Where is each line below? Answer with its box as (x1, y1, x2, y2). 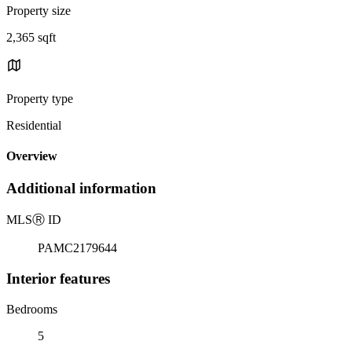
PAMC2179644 (38, 241, 117, 255)
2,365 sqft (6, 30, 56, 44)
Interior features (6, 269, 110, 287)
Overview (6, 149, 57, 163)
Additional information (6, 180, 156, 197)
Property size (6, 3, 71, 17)
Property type (6, 91, 73, 105)
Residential (6, 118, 61, 132)
